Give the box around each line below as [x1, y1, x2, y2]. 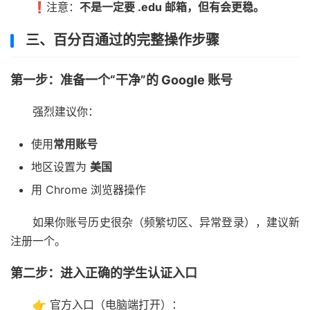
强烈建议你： [33, 104, 99, 118]
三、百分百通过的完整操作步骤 [26, 31, 219, 48]
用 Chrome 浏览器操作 [31, 182, 146, 197]
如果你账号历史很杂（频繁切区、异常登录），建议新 [33, 215, 300, 229]
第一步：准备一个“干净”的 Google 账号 [10, 72, 232, 87]
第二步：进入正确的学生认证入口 [10, 265, 197, 280]
